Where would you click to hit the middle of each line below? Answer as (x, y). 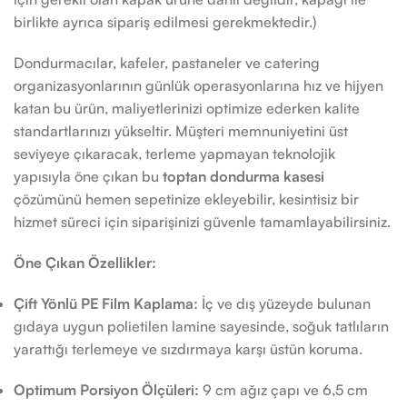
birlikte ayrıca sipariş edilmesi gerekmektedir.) (165, 22)
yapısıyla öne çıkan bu (88, 176)
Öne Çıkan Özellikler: (85, 263)
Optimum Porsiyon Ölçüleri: (106, 390)
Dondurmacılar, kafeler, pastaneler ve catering (167, 63)
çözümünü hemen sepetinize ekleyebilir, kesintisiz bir (186, 199)
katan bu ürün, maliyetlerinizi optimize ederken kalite (187, 108)
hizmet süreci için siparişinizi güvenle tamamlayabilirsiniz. (202, 222)
